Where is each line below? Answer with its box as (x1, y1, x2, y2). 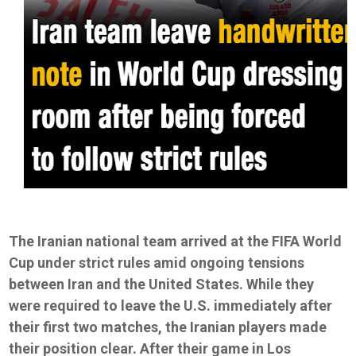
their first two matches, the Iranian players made (9, 319, 327, 335)
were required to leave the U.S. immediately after (9, 297, 333, 314)
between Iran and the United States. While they (9, 276, 315, 292)
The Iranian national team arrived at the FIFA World (9, 233, 342, 250)
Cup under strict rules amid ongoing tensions (9, 254, 305, 271)
